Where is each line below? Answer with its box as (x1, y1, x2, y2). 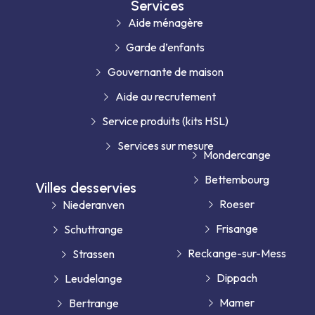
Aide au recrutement (115, 89, 216, 104)
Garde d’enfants (126, 40, 205, 55)
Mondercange (203, 148, 271, 162)
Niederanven (63, 198, 125, 212)
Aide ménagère (127, 15, 203, 30)
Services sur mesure (117, 139, 214, 153)
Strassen (72, 247, 115, 262)
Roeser (219, 197, 255, 212)
